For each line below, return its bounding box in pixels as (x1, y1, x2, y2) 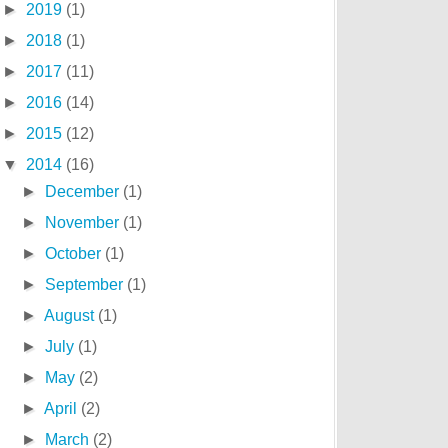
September (44, 276, 127, 293)
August (43, 307, 98, 324)
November (44, 214, 123, 231)
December (44, 183, 123, 200)
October (44, 245, 105, 262)
